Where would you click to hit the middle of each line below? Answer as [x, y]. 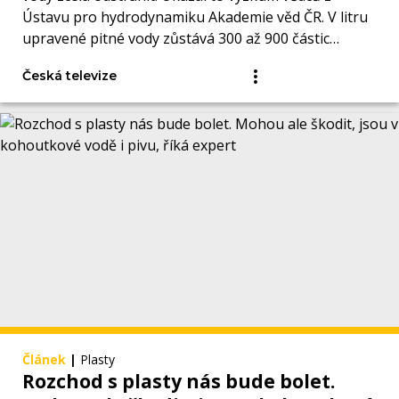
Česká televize [69, 76]
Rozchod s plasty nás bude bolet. [179, 382]
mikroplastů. [64, 60]
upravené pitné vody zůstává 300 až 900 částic [176, 39]
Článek [44, 360]
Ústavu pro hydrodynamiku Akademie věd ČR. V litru [195, 17]
